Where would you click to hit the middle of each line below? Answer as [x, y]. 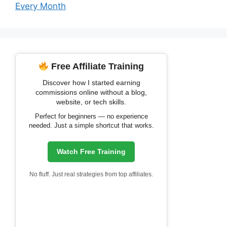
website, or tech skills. [91, 102]
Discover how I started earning [91, 83]
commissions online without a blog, [91, 92]
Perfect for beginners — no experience [91, 117]
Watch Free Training [91, 152]
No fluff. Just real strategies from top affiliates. [91, 175]
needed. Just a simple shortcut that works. [91, 126]
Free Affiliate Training [97, 67]
